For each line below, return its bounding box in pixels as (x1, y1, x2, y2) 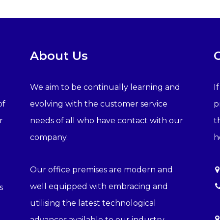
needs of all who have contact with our (29, 116, 183, 126)
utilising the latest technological (29, 198, 156, 208)
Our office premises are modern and (29, 165, 173, 175)
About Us (29, 49, 88, 63)
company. (29, 133, 68, 142)
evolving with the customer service (29, 99, 167, 109)
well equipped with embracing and (29, 182, 168, 192)
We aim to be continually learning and (29, 82, 180, 92)
